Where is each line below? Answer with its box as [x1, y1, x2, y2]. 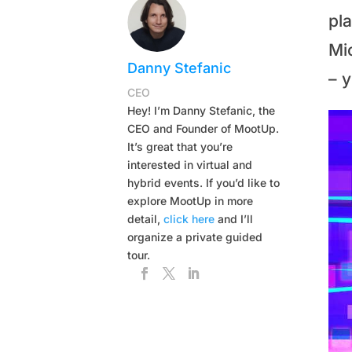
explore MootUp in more [127, 193, 254, 207]
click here [163, 211, 215, 225]
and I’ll [214, 211, 254, 225]
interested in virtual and [127, 157, 253, 171]
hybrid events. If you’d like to [127, 175, 280, 189]
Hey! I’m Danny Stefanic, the [127, 103, 276, 117]
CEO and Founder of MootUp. [127, 121, 280, 135]
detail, [127, 211, 164, 225]
